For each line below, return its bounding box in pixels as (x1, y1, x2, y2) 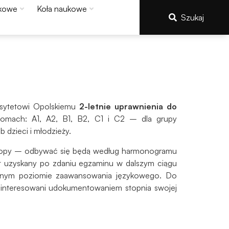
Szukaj (180, 12, 204, 23)
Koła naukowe (36, 4, 87, 14)
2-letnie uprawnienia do (79, 101, 177, 112)
